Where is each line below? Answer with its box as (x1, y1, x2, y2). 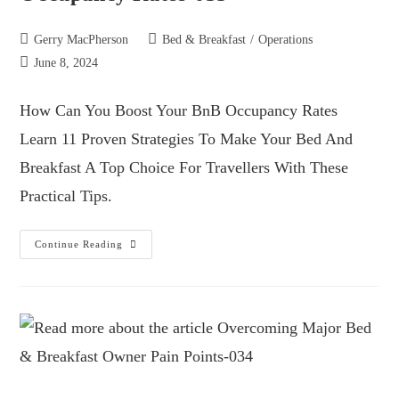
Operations (258, 32, 313, 46)
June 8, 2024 (34, 55, 99, 69)
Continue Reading (35, 238, 124, 249)
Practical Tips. (20, 186, 113, 205)
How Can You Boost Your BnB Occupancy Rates (20, 101, 338, 119)
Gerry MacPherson (34, 32, 129, 46)
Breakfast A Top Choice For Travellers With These (20, 158, 349, 176)
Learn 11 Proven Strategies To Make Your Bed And (20, 129, 354, 148)
